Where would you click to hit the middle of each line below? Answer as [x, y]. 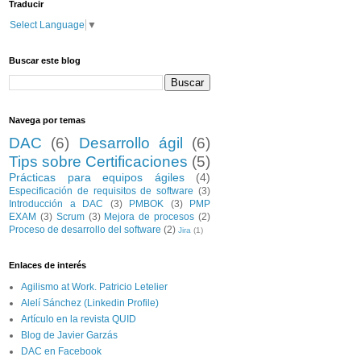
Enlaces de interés [48, 266]
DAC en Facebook [61, 352]
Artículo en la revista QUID [79, 320]
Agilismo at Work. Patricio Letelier [94, 287]
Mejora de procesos [149, 217]
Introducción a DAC [56, 204]
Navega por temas [47, 120]
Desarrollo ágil [131, 143]
